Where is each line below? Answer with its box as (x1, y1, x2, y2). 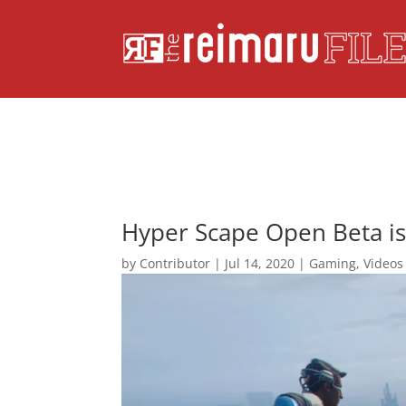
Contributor (140, 254, 211, 272)
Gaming (309, 254, 357, 272)
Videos (363, 254, 404, 272)
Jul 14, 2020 (225, 254, 295, 272)
